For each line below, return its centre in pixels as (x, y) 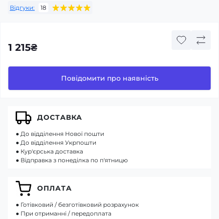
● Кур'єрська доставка (49, 151)
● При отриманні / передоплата (64, 213)
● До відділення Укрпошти (56, 142)
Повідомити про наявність (109, 78)
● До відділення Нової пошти (60, 133)
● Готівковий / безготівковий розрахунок (77, 204)
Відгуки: (22, 7)
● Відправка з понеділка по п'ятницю (72, 160)
